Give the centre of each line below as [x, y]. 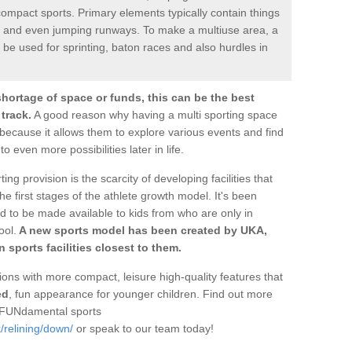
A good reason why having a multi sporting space [154, 114]
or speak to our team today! [145, 328]
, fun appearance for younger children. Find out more [141, 293]
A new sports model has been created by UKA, [142, 230]
